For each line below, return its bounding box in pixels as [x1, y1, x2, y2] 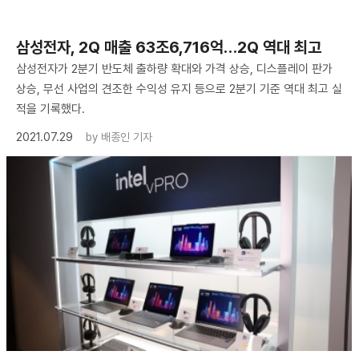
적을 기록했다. [16, 102, 85, 117]
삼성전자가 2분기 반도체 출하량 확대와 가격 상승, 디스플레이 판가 [16, 62, 333, 77]
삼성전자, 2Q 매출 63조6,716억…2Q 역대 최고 [16, 38, 321, 58]
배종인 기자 [101, 131, 152, 144]
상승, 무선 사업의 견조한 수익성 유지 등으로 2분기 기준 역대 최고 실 [16, 82, 342, 97]
